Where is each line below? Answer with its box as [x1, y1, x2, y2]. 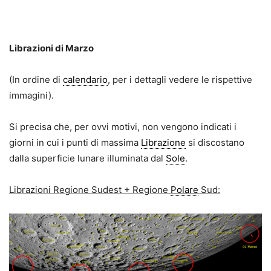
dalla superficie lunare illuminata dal [9, 152, 166, 164]
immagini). [9, 89, 54, 101]
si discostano [186, 136, 244, 148]
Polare [171, 183, 198, 195]
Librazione [141, 136, 186, 148]
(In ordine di [9, 73, 63, 85]
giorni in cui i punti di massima [9, 136, 141, 148]
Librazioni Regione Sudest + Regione [9, 183, 171, 195]
